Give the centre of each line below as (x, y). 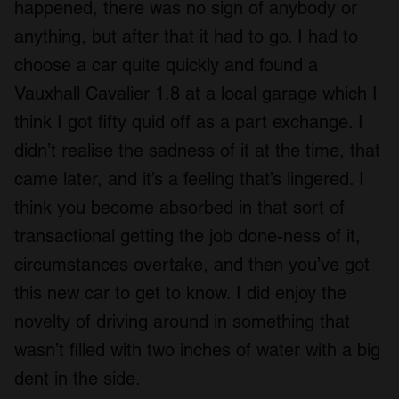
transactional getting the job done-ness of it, (187, 236)
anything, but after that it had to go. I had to (186, 36)
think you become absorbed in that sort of (179, 207)
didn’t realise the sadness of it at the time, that (197, 150)
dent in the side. (80, 378)
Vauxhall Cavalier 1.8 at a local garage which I (196, 93)
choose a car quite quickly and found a (166, 65)
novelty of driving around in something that (182, 321)
